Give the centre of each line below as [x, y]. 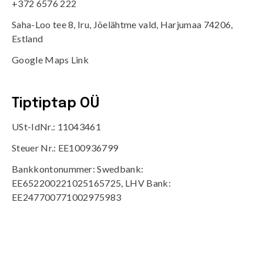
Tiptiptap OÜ [56, 104]
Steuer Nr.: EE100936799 [65, 148]
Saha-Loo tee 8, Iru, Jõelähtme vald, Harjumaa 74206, [122, 25]
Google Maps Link [50, 60]
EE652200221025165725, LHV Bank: [91, 183]
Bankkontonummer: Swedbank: [78, 169]
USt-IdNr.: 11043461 [57, 127]
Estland [28, 39]
